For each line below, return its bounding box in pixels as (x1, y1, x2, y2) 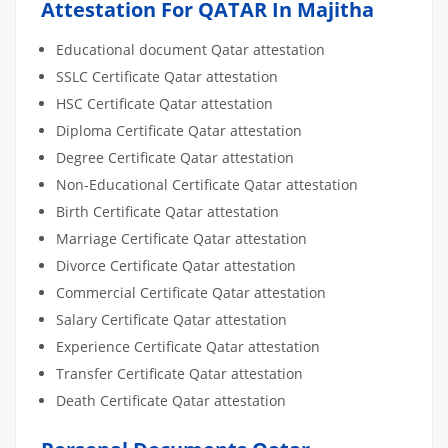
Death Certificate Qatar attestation (56, 390, 286, 410)
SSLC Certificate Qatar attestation (56, 66, 278, 86)
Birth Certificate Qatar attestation (56, 201, 279, 221)
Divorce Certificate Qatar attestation (56, 255, 296, 275)
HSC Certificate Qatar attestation (56, 93, 273, 113)
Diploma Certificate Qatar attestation (56, 120, 302, 140)
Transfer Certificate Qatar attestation (56, 363, 303, 383)
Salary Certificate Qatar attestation (56, 309, 287, 329)
